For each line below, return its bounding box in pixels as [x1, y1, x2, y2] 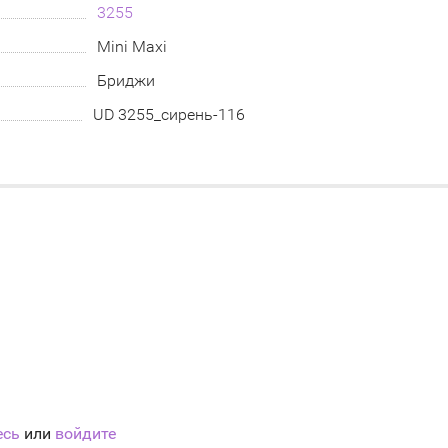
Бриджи [96, 71, 155, 90]
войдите [55, 424, 116, 443]
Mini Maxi [96, 37, 167, 56]
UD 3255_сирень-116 [92, 105, 245, 124]
